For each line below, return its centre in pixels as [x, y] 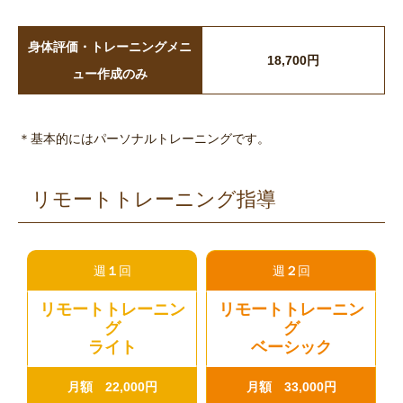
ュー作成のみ [110, 74]
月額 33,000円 [291, 387]
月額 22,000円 [112, 387]
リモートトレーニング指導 [154, 200]
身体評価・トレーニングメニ [110, 47]
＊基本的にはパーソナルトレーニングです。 [144, 139]
